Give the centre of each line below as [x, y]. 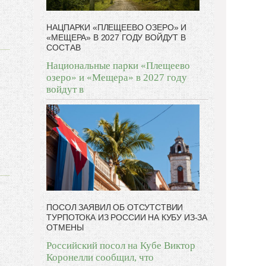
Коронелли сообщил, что [100, 257]
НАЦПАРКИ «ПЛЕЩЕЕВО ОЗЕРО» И [117, 28]
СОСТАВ [64, 48]
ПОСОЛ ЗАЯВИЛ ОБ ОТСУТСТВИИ [115, 207]
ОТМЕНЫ [65, 227]
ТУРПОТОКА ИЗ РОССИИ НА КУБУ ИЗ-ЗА [127, 217]
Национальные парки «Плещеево [118, 66]
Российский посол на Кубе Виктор [121, 245]
